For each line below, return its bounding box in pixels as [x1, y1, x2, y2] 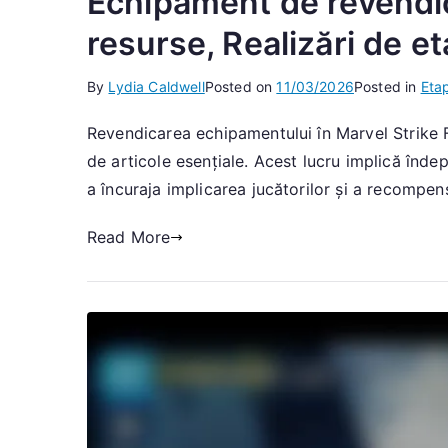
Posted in [353, 78, 421, 96]
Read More [87, 227, 171, 248]
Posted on [204, 78, 277, 96]
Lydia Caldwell [108, 78, 205, 96]
